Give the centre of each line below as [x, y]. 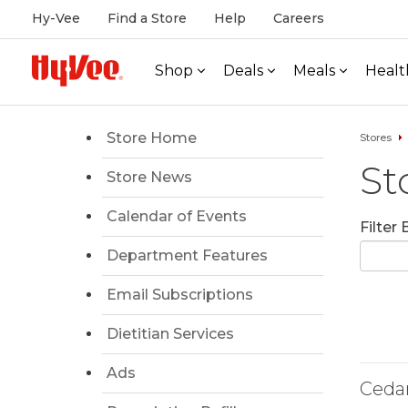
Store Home [152, 138]
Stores [375, 138]
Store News [149, 177]
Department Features [187, 255]
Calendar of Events [177, 216]
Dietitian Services [170, 334]
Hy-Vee [56, 18]
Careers [299, 18]
